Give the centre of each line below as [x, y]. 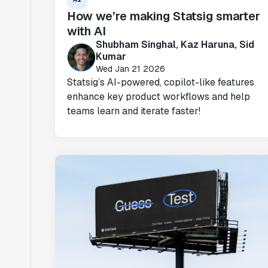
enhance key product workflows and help [159, 97]
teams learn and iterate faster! [134, 111]
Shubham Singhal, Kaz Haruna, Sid [175, 45]
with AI [86, 31]
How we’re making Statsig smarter [164, 16]
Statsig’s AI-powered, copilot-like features [161, 82]
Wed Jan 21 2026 [130, 69]
